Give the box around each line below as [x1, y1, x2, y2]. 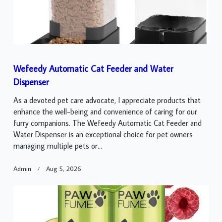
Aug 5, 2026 [46, 164, 81, 173]
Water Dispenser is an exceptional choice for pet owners [13, 129, 193, 140]
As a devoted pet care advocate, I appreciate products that [13, 95, 201, 106]
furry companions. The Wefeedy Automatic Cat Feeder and [13, 118, 202, 128]
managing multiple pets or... [13, 141, 102, 151]
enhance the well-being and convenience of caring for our [13, 107, 197, 117]
